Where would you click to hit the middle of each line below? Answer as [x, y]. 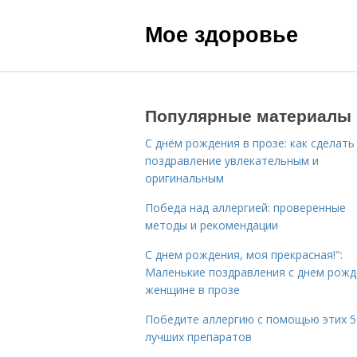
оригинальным [184, 178]
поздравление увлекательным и [232, 161]
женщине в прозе [192, 290]
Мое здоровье [222, 33]
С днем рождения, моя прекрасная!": [244, 255]
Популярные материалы [248, 115]
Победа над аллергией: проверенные [245, 208]
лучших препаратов [198, 337]
